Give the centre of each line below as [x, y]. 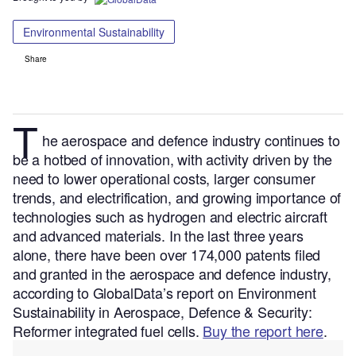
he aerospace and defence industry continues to [191, 140]
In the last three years [234, 236]
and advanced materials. [89, 236]
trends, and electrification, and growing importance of [177, 197]
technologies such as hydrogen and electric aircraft [170, 217]
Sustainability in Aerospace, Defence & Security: [163, 312]
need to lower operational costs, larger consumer [164, 178]
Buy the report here [263, 331]
